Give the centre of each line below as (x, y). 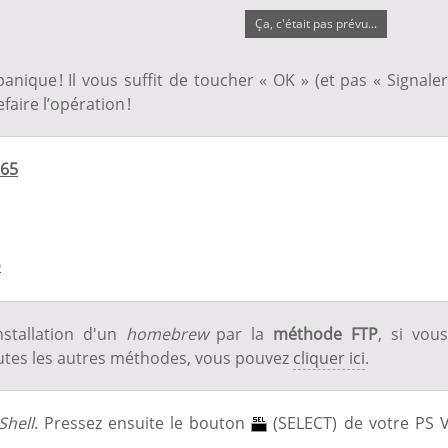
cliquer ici (329, 357)
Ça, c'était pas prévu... (315, 23)
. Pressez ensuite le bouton (142, 422)
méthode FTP (326, 333)
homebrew (166, 333)
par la (240, 333)
